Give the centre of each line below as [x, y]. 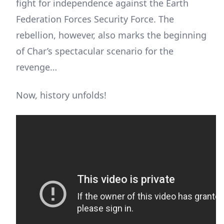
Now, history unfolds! [61, 95]
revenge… [36, 67]
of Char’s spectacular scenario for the [95, 51]
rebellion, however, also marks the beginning [111, 35]
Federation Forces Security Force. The [95, 19]
